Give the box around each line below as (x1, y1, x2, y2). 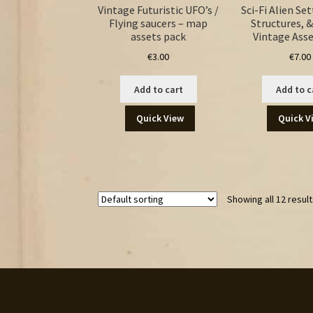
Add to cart (133, 82, 183, 96)
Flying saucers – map (109, 15, 208, 30)
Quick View (136, 111, 184, 124)
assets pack (131, 29, 187, 43)
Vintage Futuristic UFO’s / (98, 2, 219, 17)
